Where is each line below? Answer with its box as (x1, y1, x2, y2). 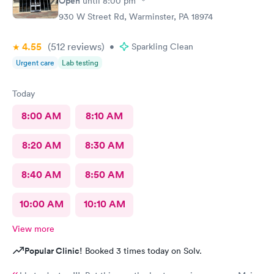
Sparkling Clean (131, 40, 193, 52)
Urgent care (16, 57, 54, 68)
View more (12, 223, 54, 234)
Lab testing (62, 57, 98, 68)
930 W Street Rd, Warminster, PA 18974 (59, 10, 213, 22)
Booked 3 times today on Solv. (83, 245, 202, 256)
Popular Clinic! (24, 244, 83, 257)
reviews (65, 40, 102, 53)
